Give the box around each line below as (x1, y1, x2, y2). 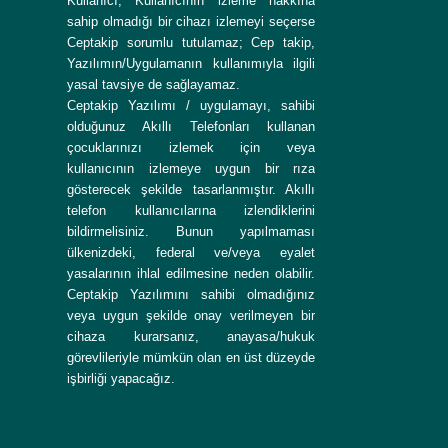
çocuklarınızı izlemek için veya (67, 140, 316, 156)
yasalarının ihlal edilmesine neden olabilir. (67, 266, 316, 282)
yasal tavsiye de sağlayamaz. (67, 77, 240, 93)
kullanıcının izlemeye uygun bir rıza (67, 161, 316, 177)
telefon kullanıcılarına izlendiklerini (67, 203, 316, 219)
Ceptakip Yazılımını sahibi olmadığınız (67, 287, 316, 303)
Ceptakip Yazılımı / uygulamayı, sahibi (67, 98, 316, 114)
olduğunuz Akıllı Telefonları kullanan (67, 119, 316, 135)
